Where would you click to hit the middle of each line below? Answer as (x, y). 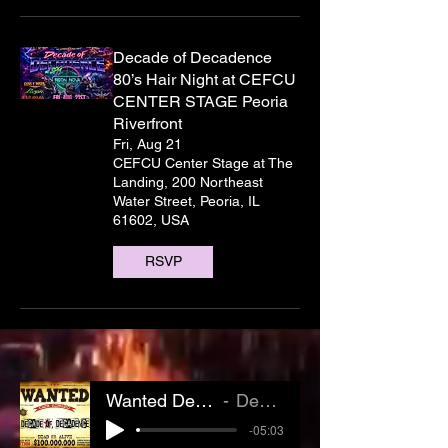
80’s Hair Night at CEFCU (204, 79)
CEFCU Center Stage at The (203, 162)
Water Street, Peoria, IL (186, 200)
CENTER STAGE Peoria (200, 101)
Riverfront (147, 123)
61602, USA (151, 219)
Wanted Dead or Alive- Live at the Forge (204, 400)
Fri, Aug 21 (147, 143)
